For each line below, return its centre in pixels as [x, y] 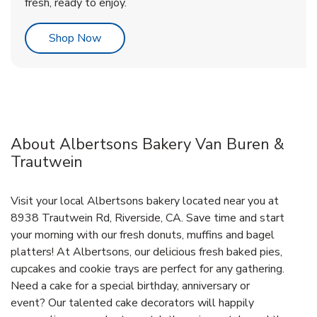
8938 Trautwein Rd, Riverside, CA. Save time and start [148, 218]
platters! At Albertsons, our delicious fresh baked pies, [146, 252]
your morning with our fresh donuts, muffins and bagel [143, 235]
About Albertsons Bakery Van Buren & [148, 145]
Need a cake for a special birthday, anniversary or [130, 286]
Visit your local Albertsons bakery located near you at [145, 201]
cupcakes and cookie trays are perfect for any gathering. [148, 269]
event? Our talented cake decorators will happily [132, 303]
